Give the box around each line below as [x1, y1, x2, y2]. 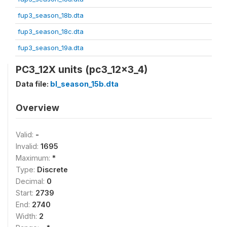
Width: [16, 211, 39, 220]
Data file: [16, 79, 50, 88]
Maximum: [16, 153, 52, 162]
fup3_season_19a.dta [18, 43, 84, 52]
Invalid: [16, 141, 41, 150]
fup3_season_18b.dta [18, 11, 84, 19]
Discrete [37, 165, 68, 174]
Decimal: [16, 176, 47, 185]
